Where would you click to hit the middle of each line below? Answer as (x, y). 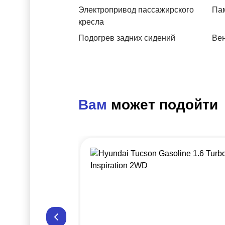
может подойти (164, 105)
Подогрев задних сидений (127, 38)
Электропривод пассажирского (136, 10)
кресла (91, 22)
